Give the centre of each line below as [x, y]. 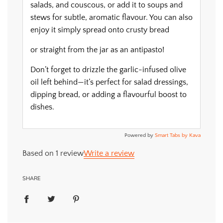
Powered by [140, 136]
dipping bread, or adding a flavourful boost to [109, 95]
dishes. [42, 107]
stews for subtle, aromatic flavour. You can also [111, 18]
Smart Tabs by [172, 136]
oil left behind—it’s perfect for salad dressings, [109, 82]
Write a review [109, 154]
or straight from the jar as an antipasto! [97, 50]
